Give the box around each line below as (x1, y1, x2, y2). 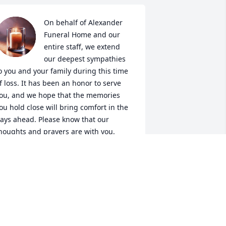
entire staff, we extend (43, 42, 120, 52)
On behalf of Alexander (43, 18, 123, 28)
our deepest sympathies (43, 54, 126, 64)
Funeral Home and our (43, 30, 120, 40)
